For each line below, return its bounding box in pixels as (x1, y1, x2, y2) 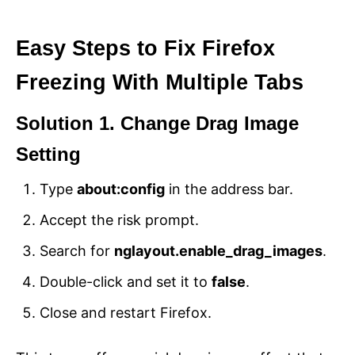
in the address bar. (165, 181, 293, 198)
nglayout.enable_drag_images (114, 242, 323, 260)
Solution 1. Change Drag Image (16, 113, 299, 135)
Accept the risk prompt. (40, 212, 199, 229)
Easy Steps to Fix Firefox (16, 36, 275, 61)
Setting (16, 143, 81, 166)
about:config (77, 181, 165, 198)
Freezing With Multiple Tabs (16, 71, 303, 95)
